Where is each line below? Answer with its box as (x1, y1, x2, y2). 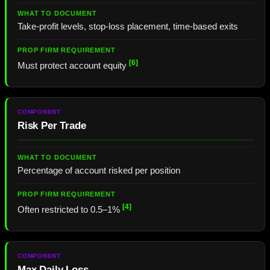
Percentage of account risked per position (17, 166, 180, 176)
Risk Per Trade (17, 120, 86, 132)
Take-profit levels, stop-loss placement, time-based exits (17, 22, 238, 32)
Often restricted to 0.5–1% (17, 205, 122, 215)
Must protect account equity (17, 61, 129, 71)
